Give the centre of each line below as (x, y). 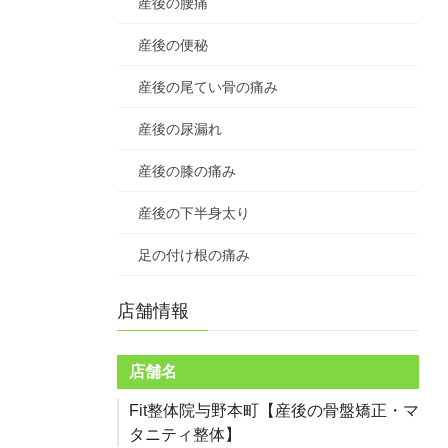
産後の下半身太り (194, 213)
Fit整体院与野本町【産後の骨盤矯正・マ (274, 411)
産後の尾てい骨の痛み (208, 87)
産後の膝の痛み (187, 171)
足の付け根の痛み (194, 255)
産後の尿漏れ (180, 129)
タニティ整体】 (185, 435)
